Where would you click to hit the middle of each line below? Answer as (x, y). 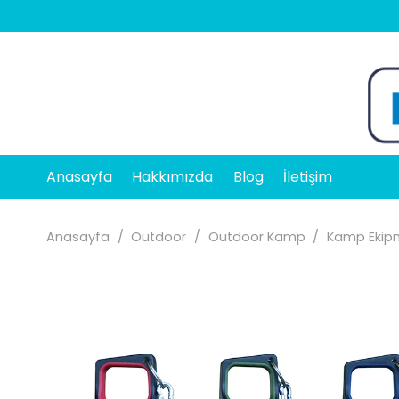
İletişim (308, 177)
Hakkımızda (173, 177)
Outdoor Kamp (256, 237)
